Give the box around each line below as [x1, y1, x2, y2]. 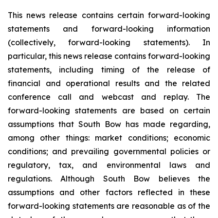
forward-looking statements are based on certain [8, 106, 210, 115]
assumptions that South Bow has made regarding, [8, 119, 210, 129]
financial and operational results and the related [8, 78, 210, 88]
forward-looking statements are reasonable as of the [8, 201, 210, 211]
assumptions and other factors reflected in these [8, 187, 210, 197]
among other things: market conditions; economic [8, 133, 210, 143]
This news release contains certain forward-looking [8, 10, 210, 20]
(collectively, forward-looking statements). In [8, 37, 210, 47]
